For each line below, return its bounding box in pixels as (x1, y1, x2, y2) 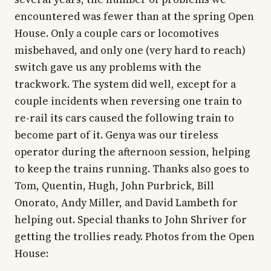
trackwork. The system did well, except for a (15, 77, 236, 92)
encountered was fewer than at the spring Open (15, 9, 254, 24)
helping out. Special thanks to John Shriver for (15, 212, 247, 227)
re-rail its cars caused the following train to (15, 111, 234, 126)
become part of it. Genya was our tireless (15, 128, 218, 143)
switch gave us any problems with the (15, 60, 201, 75)
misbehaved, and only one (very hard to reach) (15, 43, 246, 58)
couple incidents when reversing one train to (15, 94, 242, 109)
